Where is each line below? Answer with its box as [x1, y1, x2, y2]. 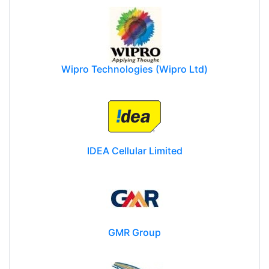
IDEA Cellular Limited [86, 144, 183, 157]
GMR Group [108, 226, 161, 238]
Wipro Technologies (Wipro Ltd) [61, 62, 208, 75]
